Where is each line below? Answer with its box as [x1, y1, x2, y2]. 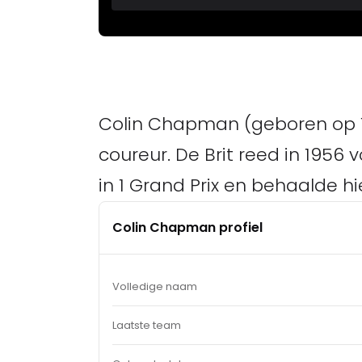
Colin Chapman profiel [112, 218, 263, 237]
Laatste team [112, 318, 181, 333]
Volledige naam [112, 279, 197, 294]
